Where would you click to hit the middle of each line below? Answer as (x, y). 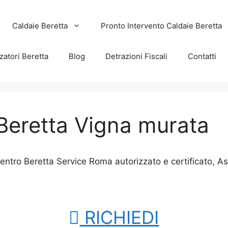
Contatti (202, 56)
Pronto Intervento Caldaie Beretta (162, 25)
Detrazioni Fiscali (137, 56)
